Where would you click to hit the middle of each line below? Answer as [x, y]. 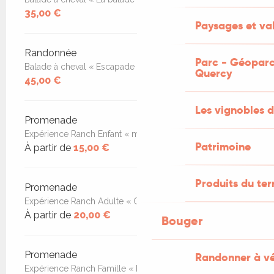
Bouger [182, 221]
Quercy [214, 73]
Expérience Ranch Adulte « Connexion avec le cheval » [133, 201]
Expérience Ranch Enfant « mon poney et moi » [119, 134]
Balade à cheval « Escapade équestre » [102, 66]
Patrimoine [223, 146]
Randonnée [50, 53]
